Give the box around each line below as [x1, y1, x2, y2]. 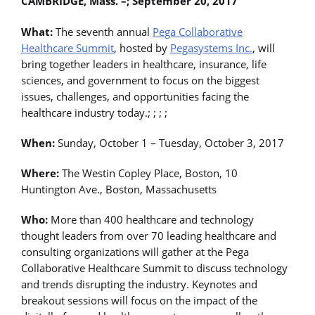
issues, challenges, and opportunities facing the [21, 89, 249, 103]
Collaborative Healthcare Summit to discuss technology [21, 261, 288, 276]
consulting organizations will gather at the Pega [21, 245, 249, 259]
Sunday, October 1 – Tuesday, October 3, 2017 [58, 135, 284, 150]
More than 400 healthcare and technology [51, 212, 254, 227]
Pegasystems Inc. [170, 40, 252, 55]
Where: [21, 166, 62, 180]
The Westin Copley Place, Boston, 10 [62, 166, 238, 180]
